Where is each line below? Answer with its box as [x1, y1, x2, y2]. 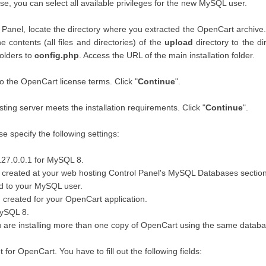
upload [164, 37, 193, 47]
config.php [34, 50, 79, 60]
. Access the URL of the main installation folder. [79, 50, 255, 60]
